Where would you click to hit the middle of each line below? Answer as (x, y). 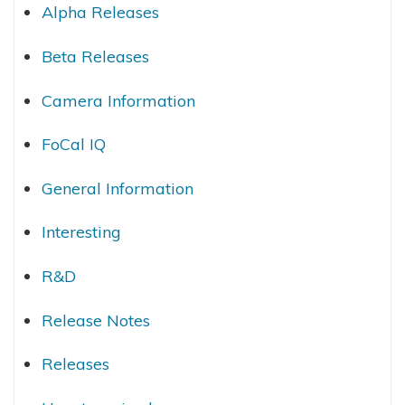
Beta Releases (95, 57)
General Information (118, 188)
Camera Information (118, 100)
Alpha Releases (100, 13)
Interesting (81, 232)
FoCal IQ (74, 145)
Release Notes (96, 320)
